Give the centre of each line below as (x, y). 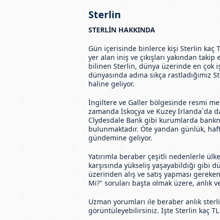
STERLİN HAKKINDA (122, 30)
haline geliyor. (111, 84)
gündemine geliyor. (120, 138)
